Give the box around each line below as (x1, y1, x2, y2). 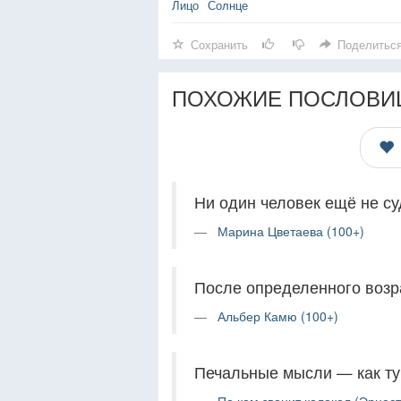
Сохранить (191, 36, 248, 53)
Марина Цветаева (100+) (218, 222, 364, 240)
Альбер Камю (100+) (218, 307, 338, 325)
